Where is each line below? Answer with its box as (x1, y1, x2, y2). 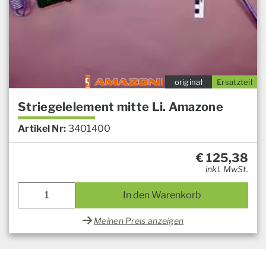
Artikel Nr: (18, 122, 66, 134)
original (174, 77, 202, 87)
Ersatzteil (217, 77, 252, 87)
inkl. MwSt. (205, 163, 248, 174)
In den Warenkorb (122, 189, 201, 201)
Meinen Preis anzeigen (94, 215, 184, 226)
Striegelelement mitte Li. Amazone (18, 99, 223, 114)
